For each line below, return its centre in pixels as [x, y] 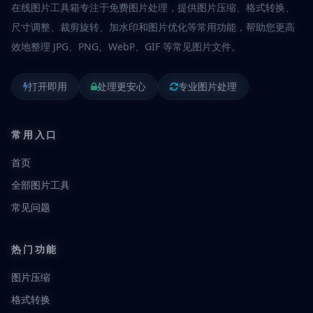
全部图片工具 [41, 185]
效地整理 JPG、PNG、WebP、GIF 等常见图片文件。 [126, 46]
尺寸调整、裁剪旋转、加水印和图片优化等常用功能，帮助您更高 [153, 27]
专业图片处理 [208, 86]
